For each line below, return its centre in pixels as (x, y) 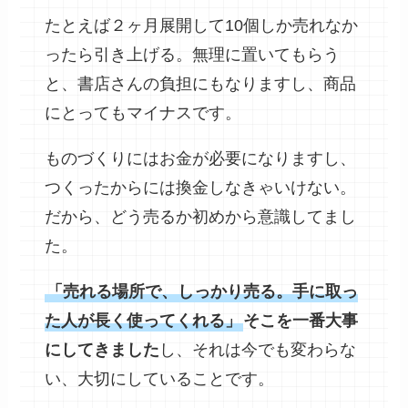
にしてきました (102, 349)
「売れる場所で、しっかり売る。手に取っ (203, 291)
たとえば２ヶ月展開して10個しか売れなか (202, 26)
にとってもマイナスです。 (143, 113)
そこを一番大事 (301, 320)
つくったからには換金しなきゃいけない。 (201, 188)
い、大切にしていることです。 (160, 378)
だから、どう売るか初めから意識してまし (201, 217)
